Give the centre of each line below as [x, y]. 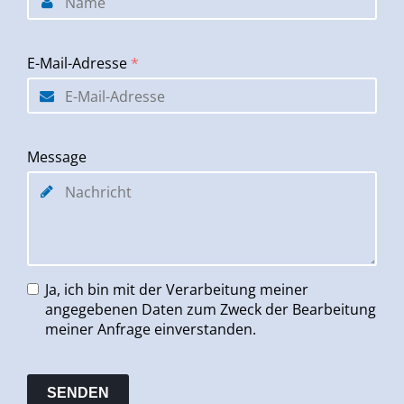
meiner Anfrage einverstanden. [151, 330]
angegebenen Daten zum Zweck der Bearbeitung [211, 310]
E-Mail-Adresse [79, 64]
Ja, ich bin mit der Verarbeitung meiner [177, 290]
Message [57, 157]
